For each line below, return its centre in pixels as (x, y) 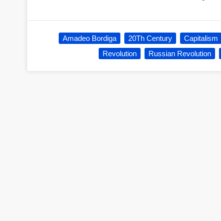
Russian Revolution (180, 54)
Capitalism (201, 38)
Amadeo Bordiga (89, 38)
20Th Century (150, 38)
